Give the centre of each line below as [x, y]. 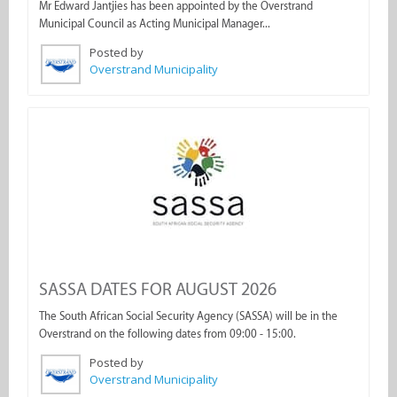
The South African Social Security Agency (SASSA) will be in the [188, 316]
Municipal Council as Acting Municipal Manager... [155, 23]
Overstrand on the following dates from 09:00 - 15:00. [167, 334]
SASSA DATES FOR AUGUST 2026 [158, 289]
